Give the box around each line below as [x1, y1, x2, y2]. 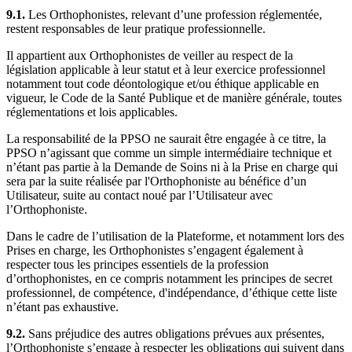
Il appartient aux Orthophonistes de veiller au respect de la [6, 48, 293, 62]
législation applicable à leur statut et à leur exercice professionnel [6, 62, 325, 76]
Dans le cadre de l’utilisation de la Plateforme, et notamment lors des [6, 229, 344, 243]
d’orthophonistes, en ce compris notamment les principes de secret [6, 271, 332, 285]
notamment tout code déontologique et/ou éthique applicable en [6, 76, 319, 90]
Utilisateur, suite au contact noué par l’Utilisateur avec [6, 188, 273, 202]
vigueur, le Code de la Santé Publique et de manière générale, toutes [6, 90, 342, 104]
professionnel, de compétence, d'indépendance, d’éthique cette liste [6, 285, 337, 299]
